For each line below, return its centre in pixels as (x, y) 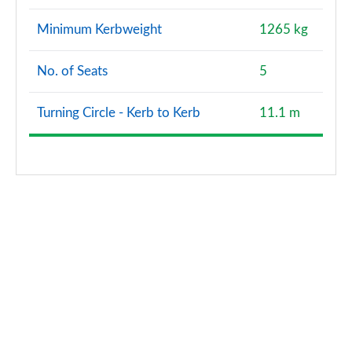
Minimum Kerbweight (99, 29)
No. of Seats (72, 71)
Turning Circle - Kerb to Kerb (119, 113)
